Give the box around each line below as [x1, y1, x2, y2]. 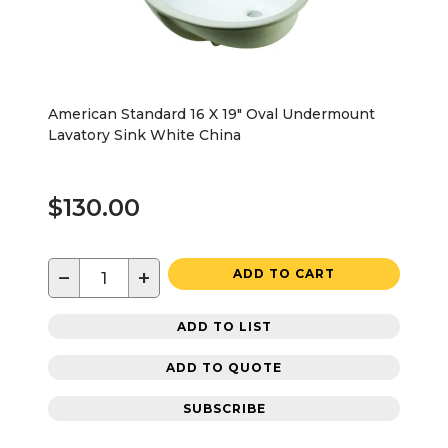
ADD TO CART [233, 266, 335, 281]
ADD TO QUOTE [166, 359, 282, 375]
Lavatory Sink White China [48, 126, 241, 144]
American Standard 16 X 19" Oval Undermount [48, 105, 375, 123]
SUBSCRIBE [182, 400, 266, 416]
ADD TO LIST [176, 318, 272, 334]
